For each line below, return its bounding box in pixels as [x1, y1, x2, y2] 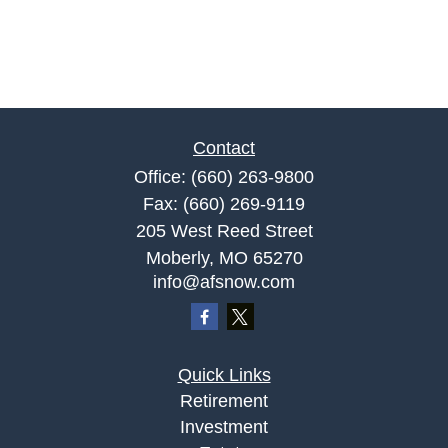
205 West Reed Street [135, 221, 313, 241]
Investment [180, 417, 268, 437]
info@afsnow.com [153, 272, 295, 292]
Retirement [180, 391, 268, 411]
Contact [193, 138, 255, 158]
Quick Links [177, 365, 271, 385]
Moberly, [145, 248, 214, 268]
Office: [134, 167, 191, 187]
